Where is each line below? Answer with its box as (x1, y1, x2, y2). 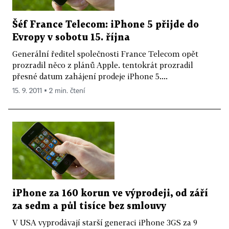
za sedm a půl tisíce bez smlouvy (12, 201, 166, 211)
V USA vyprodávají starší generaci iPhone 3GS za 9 (12, 217, 197, 227)
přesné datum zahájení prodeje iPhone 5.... (12, 71, 168, 81)
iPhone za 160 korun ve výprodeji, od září (12, 189, 208, 198)
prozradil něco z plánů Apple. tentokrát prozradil (12, 60, 193, 70)
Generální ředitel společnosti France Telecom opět (12, 49, 198, 58)
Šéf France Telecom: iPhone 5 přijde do (12, 20, 199, 29)
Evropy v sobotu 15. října (12, 33, 130, 42)
